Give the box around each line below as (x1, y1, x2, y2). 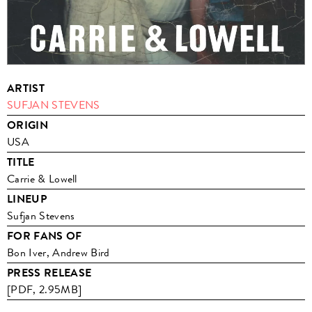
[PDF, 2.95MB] (7, 281, 82, 298)
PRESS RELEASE (7, 265, 92, 282)
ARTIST (7, 80, 45, 97)
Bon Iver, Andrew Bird (7, 244, 110, 261)
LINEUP (7, 191, 47, 208)
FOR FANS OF (7, 228, 82, 245)
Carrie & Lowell (7, 171, 77, 187)
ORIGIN (7, 117, 48, 134)
